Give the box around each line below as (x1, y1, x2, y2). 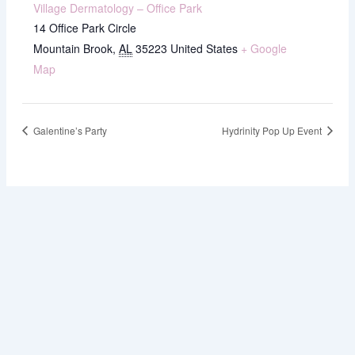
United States (170, 40, 239, 56)
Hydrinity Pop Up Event (222, 123, 325, 137)
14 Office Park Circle (33, 19, 137, 36)
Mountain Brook (33, 40, 113, 56)
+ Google (241, 40, 288, 56)
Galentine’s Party (30, 123, 107, 137)
